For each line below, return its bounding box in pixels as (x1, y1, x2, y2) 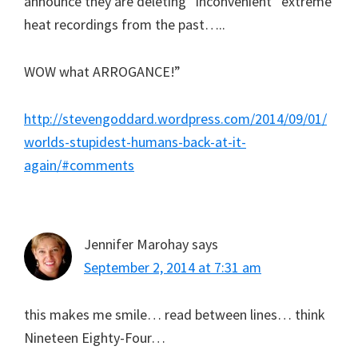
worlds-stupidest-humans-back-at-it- (24, 132, 246, 151)
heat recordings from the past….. (24, 14, 225, 34)
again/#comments (24, 155, 134, 174)
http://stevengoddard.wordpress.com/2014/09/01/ (24, 109, 327, 128)
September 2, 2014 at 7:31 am (84, 257, 261, 276)
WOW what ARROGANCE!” (24, 62, 181, 81)
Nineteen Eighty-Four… (24, 328, 165, 347)
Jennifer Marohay (84, 234, 189, 253)
